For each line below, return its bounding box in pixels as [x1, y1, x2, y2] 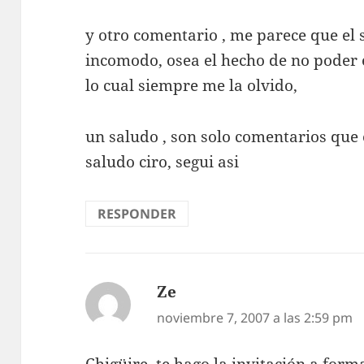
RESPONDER [97, 205, 177, 223]
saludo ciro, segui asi [85, 151, 240, 172]
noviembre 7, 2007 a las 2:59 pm [157, 308, 353, 327]
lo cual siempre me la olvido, [85, 75, 298, 97]
